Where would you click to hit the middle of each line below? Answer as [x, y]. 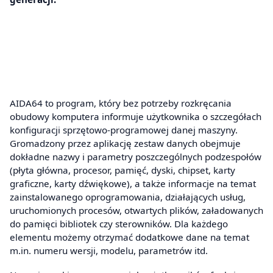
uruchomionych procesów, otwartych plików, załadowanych [136, 211]
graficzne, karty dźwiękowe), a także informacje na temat [133, 184]
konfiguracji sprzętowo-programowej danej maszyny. [124, 130]
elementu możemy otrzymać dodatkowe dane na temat [129, 237]
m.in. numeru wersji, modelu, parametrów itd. [109, 251]
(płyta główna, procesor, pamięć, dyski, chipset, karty [122, 170]
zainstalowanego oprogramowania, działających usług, [128, 197]
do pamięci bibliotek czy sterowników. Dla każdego [119, 224]
